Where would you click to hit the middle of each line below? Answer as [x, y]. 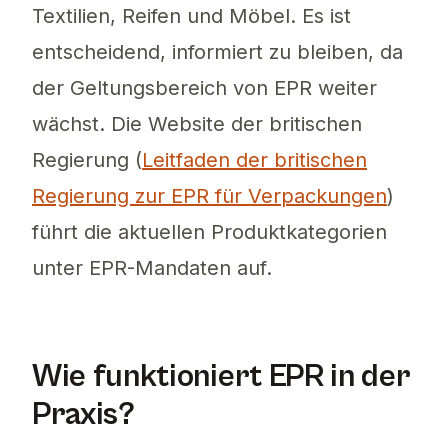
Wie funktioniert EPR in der [221, 377]
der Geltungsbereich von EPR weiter [204, 88]
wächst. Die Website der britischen [197, 124]
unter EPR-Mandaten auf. [152, 268]
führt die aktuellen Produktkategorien [209, 232]
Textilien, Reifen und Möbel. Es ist [191, 16]
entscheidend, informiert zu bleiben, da [217, 52]
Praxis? [83, 415]
